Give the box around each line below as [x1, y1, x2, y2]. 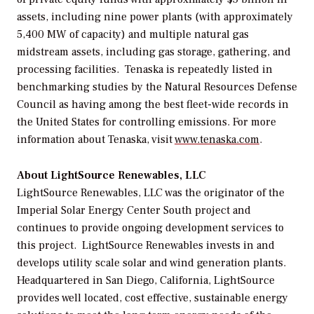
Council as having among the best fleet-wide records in [17, 97, 289, 112]
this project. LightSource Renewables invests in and [17, 238, 275, 253]
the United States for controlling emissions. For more [17, 115, 276, 130]
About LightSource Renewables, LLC [17, 168, 206, 183]
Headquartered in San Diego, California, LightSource [17, 273, 275, 288]
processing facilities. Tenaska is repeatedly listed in [17, 62, 273, 77]
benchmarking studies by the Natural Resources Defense [17, 80, 297, 95]
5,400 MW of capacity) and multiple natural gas [17, 27, 249, 42]
